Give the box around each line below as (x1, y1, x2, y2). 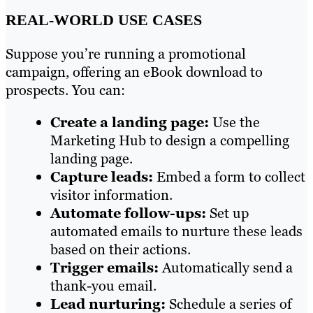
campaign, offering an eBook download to (6, 63, 263, 82)
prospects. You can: (6, 81, 125, 100)
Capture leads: (50, 168, 153, 187)
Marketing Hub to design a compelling (50, 131, 289, 150)
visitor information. (50, 186, 173, 205)
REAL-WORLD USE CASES (6, 11, 202, 29)
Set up (206, 204, 249, 223)
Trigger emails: (50, 259, 159, 277)
